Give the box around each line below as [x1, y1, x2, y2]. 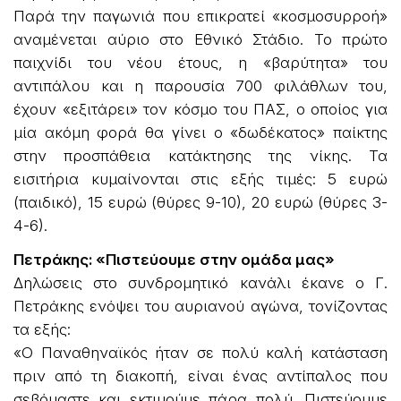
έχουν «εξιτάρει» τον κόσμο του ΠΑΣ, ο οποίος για [13, 99, 388, 118]
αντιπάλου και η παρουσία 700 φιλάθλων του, [13, 76, 388, 95]
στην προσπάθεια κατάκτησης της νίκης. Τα [13, 146, 388, 165]
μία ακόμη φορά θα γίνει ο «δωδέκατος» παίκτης [13, 123, 388, 141]
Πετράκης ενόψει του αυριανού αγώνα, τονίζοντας [13, 296, 388, 315]
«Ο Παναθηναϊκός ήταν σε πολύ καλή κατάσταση [13, 343, 388, 362]
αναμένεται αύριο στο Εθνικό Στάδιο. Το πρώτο [13, 30, 388, 48]
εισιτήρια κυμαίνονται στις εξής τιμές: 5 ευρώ [13, 169, 388, 188]
